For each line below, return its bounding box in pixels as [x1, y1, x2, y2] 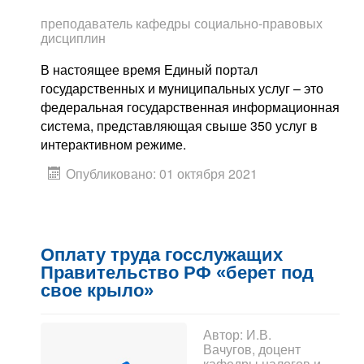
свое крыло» [41, 280, 154, 301]
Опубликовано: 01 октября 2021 [66, 164, 258, 184]
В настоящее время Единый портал [41, 60, 258, 80]
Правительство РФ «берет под [41, 262, 314, 284]
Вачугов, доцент [203, 340, 301, 359]
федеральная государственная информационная [41, 97, 340, 117]
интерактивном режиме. [41, 135, 186, 154]
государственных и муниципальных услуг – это [41, 79, 323, 98]
